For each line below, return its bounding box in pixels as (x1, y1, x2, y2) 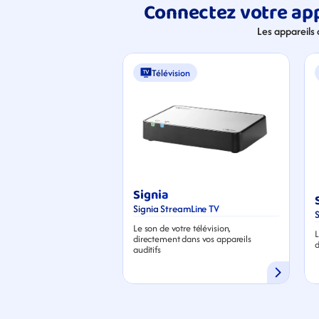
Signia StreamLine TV (133, 202, 219, 216)
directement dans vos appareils (133, 232, 251, 246)
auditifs (133, 243, 161, 256)
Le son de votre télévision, (133, 221, 231, 235)
